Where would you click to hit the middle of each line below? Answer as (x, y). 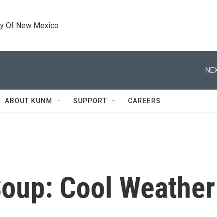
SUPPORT (90, 101)
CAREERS (144, 101)
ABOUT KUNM (29, 101)
